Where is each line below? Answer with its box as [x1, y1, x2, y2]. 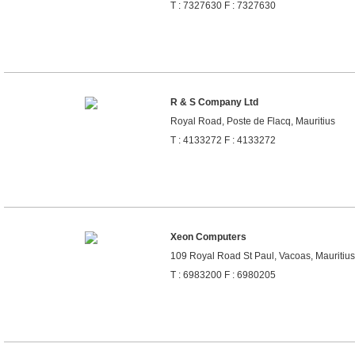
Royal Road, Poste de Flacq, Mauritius [170, 116, 335, 127]
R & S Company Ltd [170, 97, 258, 108]
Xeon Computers [170, 231, 246, 242]
